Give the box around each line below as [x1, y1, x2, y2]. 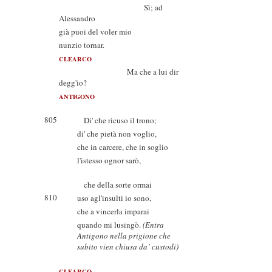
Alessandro [59, 13, 95, 24]
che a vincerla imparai [77, 206, 149, 217]
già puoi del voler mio [59, 26, 132, 37]
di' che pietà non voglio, [77, 128, 157, 139]
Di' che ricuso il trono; [77, 115, 157, 126]
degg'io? [59, 77, 87, 88]
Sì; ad [59, 2, 163, 13]
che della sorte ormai [77, 179, 152, 190]
